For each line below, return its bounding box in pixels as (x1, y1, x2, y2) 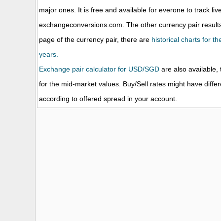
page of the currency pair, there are (39, 36, 151, 43)
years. (39, 50, 58, 58)
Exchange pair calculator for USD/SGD (39, 65, 159, 73)
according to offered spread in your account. (39, 95, 177, 103)
